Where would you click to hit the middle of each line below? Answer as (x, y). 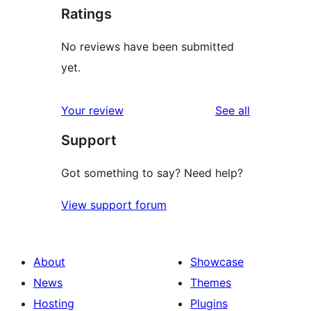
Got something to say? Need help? (152, 173)
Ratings (86, 14)
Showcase (217, 261)
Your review (92, 110)
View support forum (114, 204)
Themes (211, 282)
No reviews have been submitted (148, 46)
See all (233, 110)
